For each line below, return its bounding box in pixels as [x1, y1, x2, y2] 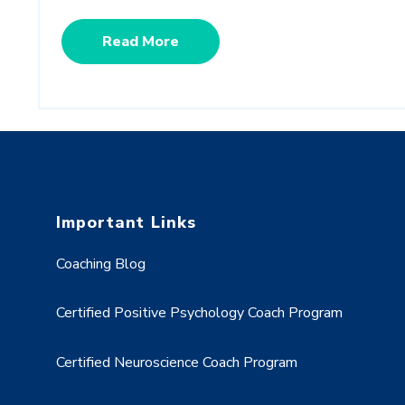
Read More [102, 32, 179, 52]
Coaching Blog [56, 253, 146, 274]
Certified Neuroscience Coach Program [56, 352, 297, 372]
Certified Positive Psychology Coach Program [56, 303, 343, 324]
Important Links [56, 211, 196, 233]
